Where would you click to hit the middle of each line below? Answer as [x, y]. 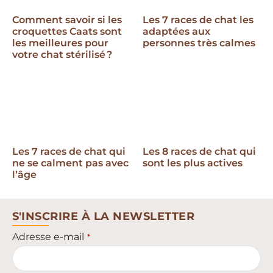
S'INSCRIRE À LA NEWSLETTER [103, 217]
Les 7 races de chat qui [69, 152]
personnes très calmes [199, 43]
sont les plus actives [193, 163]
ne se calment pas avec [70, 163]
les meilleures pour [60, 43]
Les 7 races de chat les [198, 20]
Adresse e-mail [48, 237]
